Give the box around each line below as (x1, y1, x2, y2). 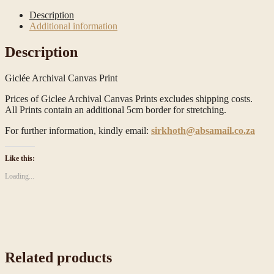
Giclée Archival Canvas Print (5, 72, 117, 83)
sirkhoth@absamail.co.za (151, 125, 255, 136)
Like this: (5, 154, 35, 163)
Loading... (5, 171, 34, 180)
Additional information (29, 20, 117, 31)
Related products (5, 249, 112, 265)
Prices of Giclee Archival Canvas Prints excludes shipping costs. (5, 93, 253, 104)
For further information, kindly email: (5, 125, 151, 136)
